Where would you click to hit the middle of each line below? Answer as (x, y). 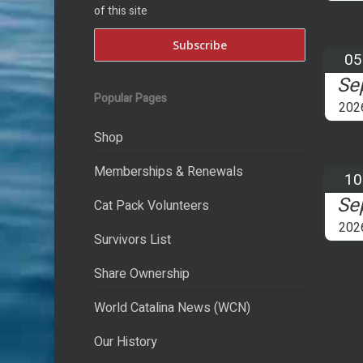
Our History (125, 342)
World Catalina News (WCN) (172, 308)
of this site (120, 11)
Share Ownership (141, 274)
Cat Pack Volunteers (151, 206)
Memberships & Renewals (168, 172)
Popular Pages (130, 99)
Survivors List (132, 240)
